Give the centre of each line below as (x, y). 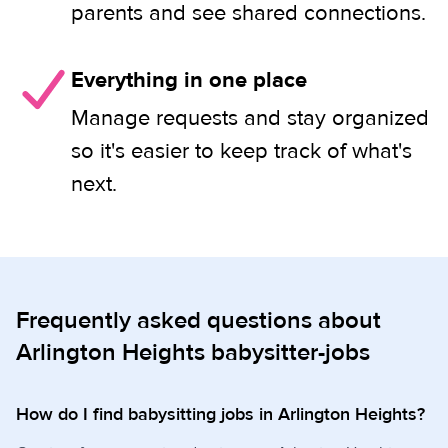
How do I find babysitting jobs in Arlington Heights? (220, 414)
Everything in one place (189, 80)
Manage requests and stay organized (250, 118)
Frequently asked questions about (198, 320)
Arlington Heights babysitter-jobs (193, 352)
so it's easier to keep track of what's (241, 151)
